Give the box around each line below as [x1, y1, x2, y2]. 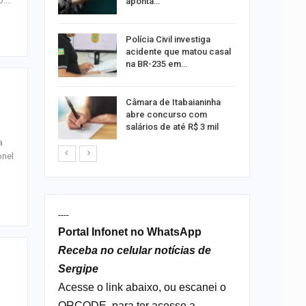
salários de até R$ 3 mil [125, 121, 219, 132]
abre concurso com [125, 109, 207, 120]
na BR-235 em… [125, 58, 187, 69]
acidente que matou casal [125, 46, 231, 57]
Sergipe [57, 263, 98, 275]
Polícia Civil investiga [125, 33, 210, 44]
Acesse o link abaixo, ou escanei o [57, 281, 226, 294]
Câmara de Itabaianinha [125, 96, 221, 107]
